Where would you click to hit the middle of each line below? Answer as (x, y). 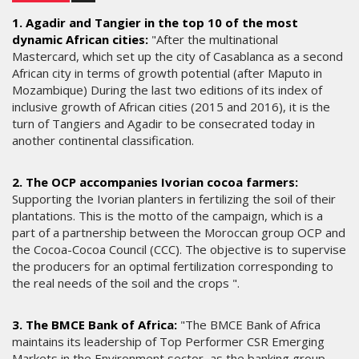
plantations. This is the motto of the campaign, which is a (167, 216)
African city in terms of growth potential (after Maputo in (167, 73)
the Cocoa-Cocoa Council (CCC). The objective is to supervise (179, 250)
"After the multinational (213, 40)
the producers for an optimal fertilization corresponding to (173, 266)
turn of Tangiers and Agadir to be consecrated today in (163, 124)
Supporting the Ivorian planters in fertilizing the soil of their (174, 199)
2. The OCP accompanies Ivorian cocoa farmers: (155, 182)
